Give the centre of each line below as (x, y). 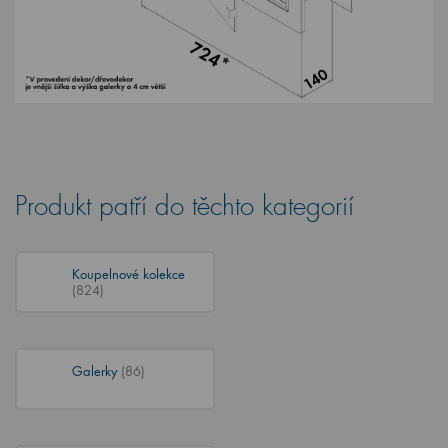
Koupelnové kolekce (128, 273)
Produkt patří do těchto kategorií (184, 206)
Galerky (96, 370)
